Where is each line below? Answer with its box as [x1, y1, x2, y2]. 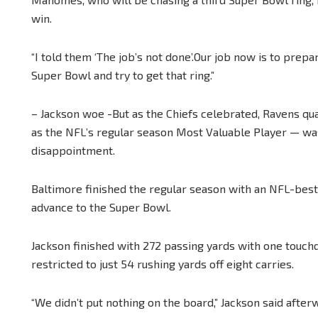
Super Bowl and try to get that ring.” [31, 67, 214, 82]
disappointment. [31, 143, 115, 157]
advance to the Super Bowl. [31, 199, 171, 214]
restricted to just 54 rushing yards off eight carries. [31, 256, 294, 270]
